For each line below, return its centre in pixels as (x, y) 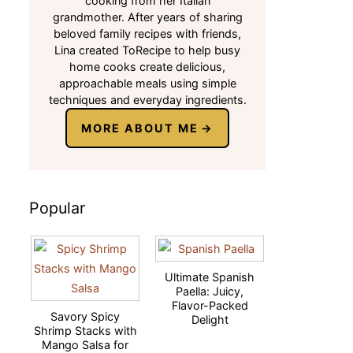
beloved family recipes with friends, (147, 33)
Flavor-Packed (210, 305)
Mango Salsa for (85, 345)
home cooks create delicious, (147, 67)
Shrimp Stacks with (85, 331)
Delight (210, 320)
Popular (57, 208)
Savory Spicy (85, 316)
